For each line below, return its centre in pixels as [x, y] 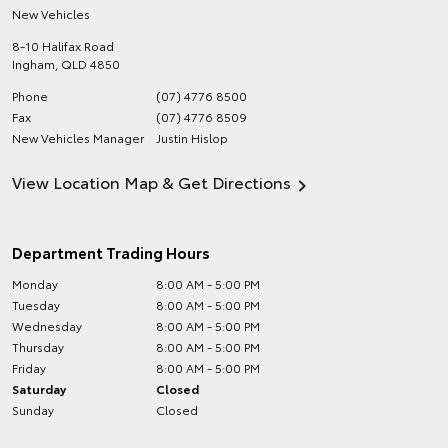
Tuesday [36, 304]
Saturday [39, 388]
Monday [35, 283]
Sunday [33, 409]
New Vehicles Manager [78, 137]
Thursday [38, 346]
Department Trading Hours [111, 252]
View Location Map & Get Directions [151, 181]
